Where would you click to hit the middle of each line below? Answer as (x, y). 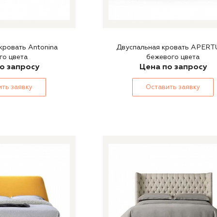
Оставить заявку (173, 87)
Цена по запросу (173, 67)
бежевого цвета (173, 57)
